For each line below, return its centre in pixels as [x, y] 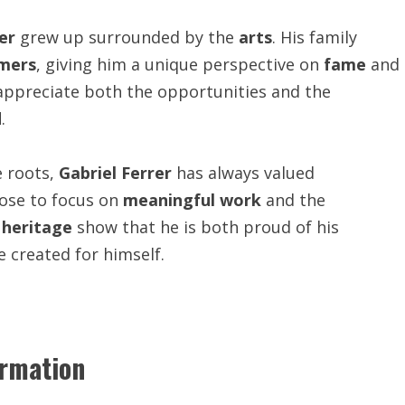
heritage [37, 227]
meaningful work [192, 200]
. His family [315, 37]
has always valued [243, 173]
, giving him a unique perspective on [180, 64]
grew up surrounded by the [127, 37]
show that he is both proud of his [206, 227]
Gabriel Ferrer [115, 173]
